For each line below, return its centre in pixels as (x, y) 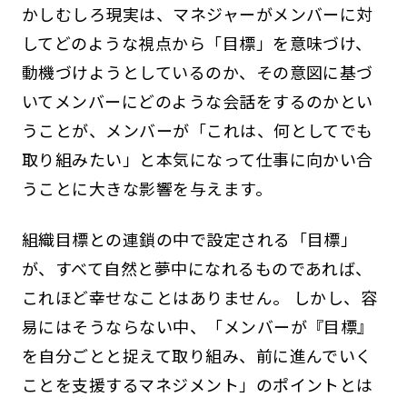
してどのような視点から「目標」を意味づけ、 (197, 42)
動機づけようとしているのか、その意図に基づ (197, 71)
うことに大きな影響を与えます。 (147, 188)
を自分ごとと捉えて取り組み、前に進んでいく (197, 355)
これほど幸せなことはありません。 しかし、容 (199, 297)
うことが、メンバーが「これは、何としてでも (197, 129)
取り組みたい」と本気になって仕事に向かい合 (197, 159)
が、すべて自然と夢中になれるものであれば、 (197, 268)
